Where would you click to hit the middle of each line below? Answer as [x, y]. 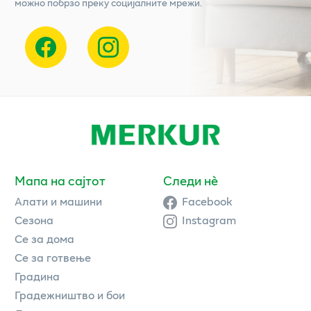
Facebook [207, 201]
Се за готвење [53, 257]
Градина [37, 276]
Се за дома [44, 238]
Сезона [34, 219]
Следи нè [190, 180]
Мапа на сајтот [60, 180]
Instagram [209, 220]
